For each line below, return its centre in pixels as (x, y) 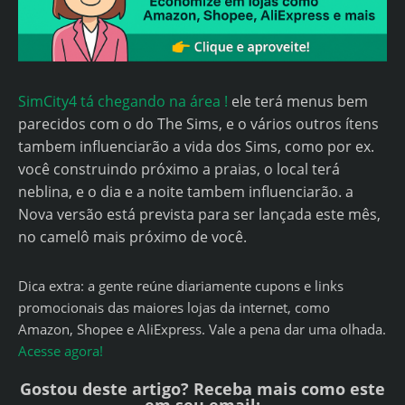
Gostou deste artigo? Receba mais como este (202, 389)
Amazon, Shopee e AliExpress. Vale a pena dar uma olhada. (202, 330)
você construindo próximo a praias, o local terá (179, 170)
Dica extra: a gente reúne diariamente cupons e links (181, 287)
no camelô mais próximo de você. (132, 237)
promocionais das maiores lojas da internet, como (174, 308)
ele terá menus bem (298, 102)
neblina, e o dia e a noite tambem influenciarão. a (186, 192)
